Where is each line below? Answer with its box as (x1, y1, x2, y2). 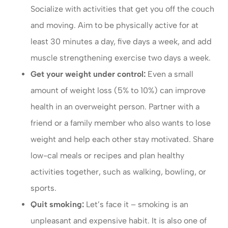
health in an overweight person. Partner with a (31, 102, 199, 112)
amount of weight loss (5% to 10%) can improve (31, 85, 206, 96)
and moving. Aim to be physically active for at (31, 20, 198, 31)
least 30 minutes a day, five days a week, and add (31, 37, 212, 47)
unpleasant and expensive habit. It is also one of (31, 216, 207, 226)
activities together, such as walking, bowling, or (31, 167, 206, 177)
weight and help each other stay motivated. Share (31, 134, 214, 145)
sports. (31, 183, 56, 193)
